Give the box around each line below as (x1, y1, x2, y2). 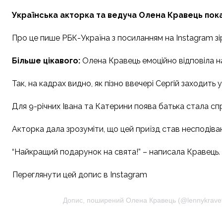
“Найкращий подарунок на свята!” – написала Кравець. (12, 147, 220, 157)
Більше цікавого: (12, 56, 82, 66)
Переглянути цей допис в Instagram (12, 170, 147, 180)
